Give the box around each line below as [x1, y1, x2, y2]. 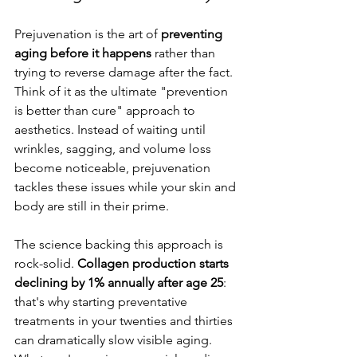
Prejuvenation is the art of [14, 26, 161, 41]
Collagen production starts [77, 256, 232, 271]
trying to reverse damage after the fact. [14, 65, 236, 80]
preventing [161, 26, 226, 41]
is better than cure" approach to [14, 103, 198, 118]
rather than [151, 45, 218, 61]
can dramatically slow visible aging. [14, 332, 215, 347]
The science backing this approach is [14, 237, 226, 252]
